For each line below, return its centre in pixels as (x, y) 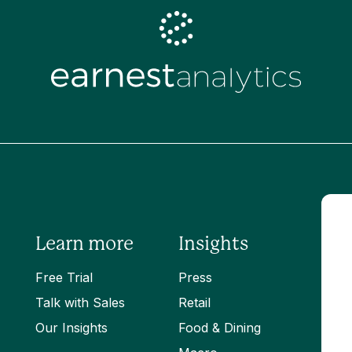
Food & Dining (220, 327)
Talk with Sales (80, 302)
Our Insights (71, 327)
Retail (194, 302)
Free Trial (64, 277)
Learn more (84, 243)
